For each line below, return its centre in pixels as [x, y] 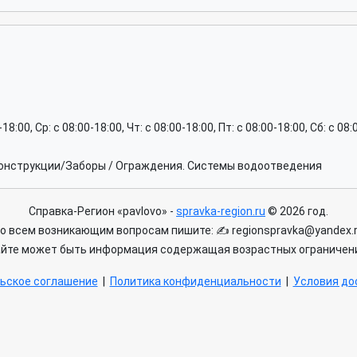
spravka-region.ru [221, 211]
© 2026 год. [297, 211]
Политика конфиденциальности [195, 281]
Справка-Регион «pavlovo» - [102, 211]
